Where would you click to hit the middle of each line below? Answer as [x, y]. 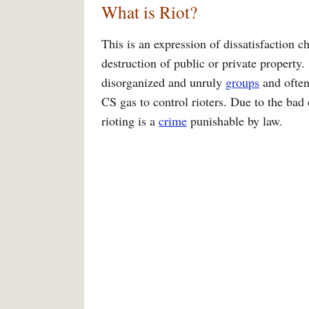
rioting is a [130, 121]
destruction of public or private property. [203, 63]
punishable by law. [235, 121]
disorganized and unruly [163, 82]
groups [242, 82]
